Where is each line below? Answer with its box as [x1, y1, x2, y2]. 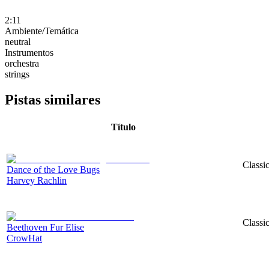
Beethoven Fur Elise [7, 222, 84, 232]
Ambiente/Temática [5, 25, 79, 36]
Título [111, 121, 136, 132]
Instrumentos [5, 47, 53, 58]
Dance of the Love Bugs [7, 164, 100, 175]
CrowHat [7, 232, 42, 243]
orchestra [5, 58, 39, 68]
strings [5, 68, 29, 79]
